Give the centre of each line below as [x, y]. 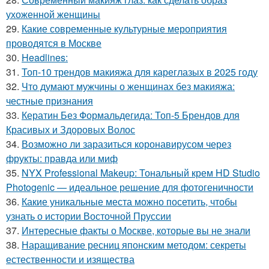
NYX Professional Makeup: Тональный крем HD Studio [141, 173]
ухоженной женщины [53, 14]
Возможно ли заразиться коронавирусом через [126, 144]
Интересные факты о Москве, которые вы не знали [136, 231]
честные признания [50, 101]
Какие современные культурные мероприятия [124, 29]
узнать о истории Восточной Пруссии [89, 216]
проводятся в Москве [54, 43]
